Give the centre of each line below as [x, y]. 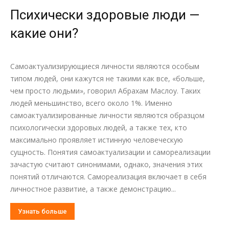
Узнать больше [42, 211]
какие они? [44, 33]
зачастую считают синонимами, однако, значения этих [106, 164]
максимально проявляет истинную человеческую [97, 140]
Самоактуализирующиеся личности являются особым [105, 66]
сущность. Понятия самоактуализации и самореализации [110, 152]
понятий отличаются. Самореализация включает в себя [108, 177]
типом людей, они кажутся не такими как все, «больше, [108, 78]
